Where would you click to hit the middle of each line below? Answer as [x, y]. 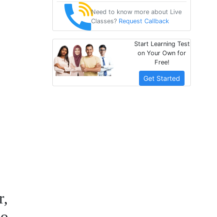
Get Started [162, 78]
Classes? [105, 21]
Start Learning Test [162, 44]
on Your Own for [162, 53]
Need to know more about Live [136, 12]
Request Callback [144, 21]
